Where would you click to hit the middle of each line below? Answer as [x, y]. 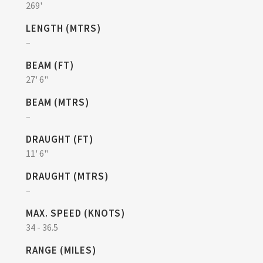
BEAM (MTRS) [58, 102]
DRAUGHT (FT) [60, 139]
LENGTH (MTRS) [63, 28]
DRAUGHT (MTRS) [67, 176]
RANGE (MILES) [61, 250]
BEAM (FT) [50, 65]
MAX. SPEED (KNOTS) [75, 213]
